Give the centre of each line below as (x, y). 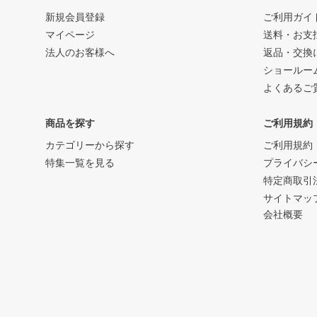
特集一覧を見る (80, 163)
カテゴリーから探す (90, 145)
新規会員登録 (75, 17)
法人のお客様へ (80, 53)
